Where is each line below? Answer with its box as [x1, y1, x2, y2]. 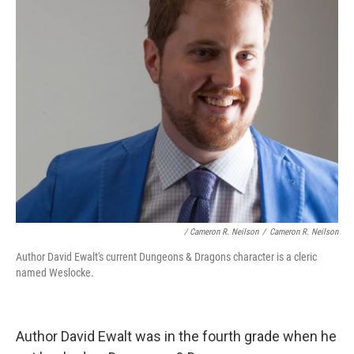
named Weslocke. [16, 266, 94, 279]
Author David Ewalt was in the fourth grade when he [16, 328, 337, 345]
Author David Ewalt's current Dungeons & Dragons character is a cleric [16, 250, 317, 263]
